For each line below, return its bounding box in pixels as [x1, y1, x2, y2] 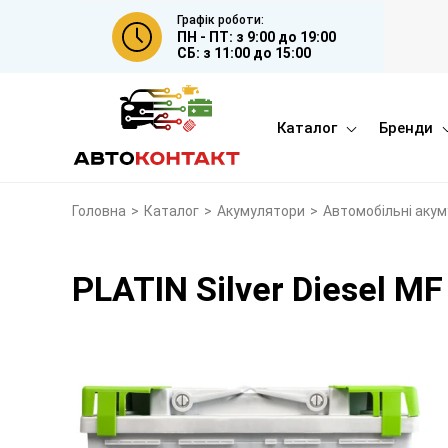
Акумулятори [217, 203, 305, 220]
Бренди [379, 118, 433, 137]
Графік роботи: [177, 12, 264, 27]
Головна [72, 203, 126, 220]
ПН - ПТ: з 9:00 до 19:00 [177, 28, 336, 45]
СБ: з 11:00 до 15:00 [177, 44, 311, 61]
